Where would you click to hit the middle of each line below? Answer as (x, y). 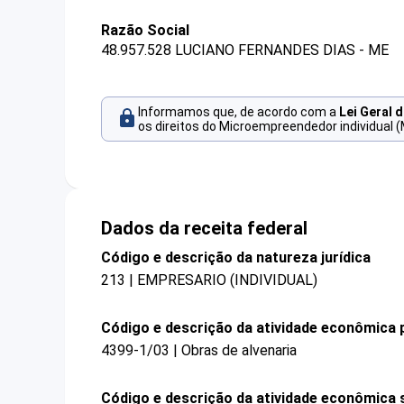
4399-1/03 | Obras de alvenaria (199, 351)
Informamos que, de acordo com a (239, 112)
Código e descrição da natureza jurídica (236, 257)
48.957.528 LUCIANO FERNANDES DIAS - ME (245, 50)
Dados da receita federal (204, 228)
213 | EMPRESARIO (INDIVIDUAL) (209, 280)
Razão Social (145, 30)
